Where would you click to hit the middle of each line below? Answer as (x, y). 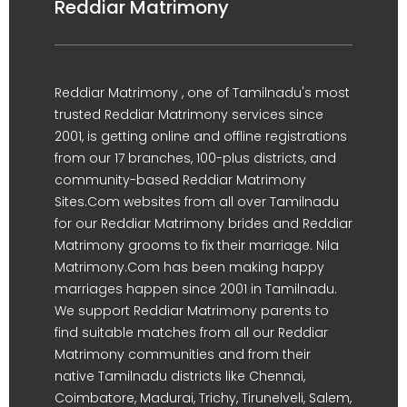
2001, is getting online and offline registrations (201, 136)
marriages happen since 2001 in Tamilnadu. (196, 288)
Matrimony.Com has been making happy (189, 267)
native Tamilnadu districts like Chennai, (180, 376)
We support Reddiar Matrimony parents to (192, 310)
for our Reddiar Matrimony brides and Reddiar (203, 223)
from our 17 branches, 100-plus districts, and (195, 158)
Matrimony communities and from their (183, 354)
